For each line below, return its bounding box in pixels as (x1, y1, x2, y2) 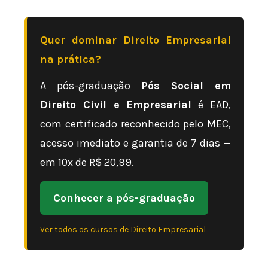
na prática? (40, 53, 101, 66)
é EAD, (191, 98, 232, 112)
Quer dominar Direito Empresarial (40, 33, 231, 47)
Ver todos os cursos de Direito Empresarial (40, 224, 206, 235)
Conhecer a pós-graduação (53, 191, 195, 205)
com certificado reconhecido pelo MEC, (40, 117, 231, 131)
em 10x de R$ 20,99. (40, 156, 134, 169)
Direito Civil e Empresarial (40, 98, 192, 112)
